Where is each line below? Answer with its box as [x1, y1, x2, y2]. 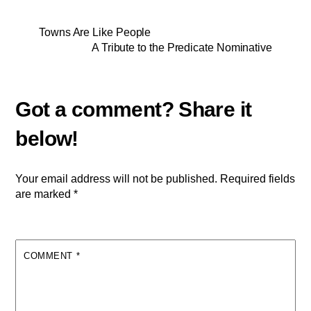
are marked [15, 187, 74, 200]
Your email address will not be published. [15, 172, 218, 185]
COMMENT [24, 250, 76, 261]
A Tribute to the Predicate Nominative [91, 42, 272, 54]
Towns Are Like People [39, 26, 151, 39]
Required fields [220, 172, 296, 185]
